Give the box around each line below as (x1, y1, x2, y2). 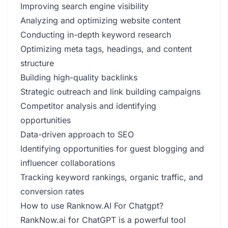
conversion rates (20, 186, 84, 196)
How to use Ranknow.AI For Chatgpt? (20, 201, 163, 211)
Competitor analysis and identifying (20, 101, 156, 111)
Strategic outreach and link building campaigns (20, 87, 201, 97)
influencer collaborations (20, 158, 115, 168)
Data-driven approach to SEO (20, 129, 134, 139)
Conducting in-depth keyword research (20, 30, 171, 40)
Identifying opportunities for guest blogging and (20, 144, 204, 154)
